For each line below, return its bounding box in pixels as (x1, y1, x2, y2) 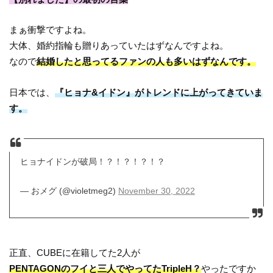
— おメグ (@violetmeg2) (19, 186, 118, 196)
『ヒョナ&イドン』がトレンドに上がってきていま (55, 87, 263, 97)
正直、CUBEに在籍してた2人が (9, 247, 141, 258)
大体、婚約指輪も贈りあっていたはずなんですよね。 (9, 40, 229, 51)
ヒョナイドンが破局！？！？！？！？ (19, 156, 165, 166)
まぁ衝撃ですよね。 (9, 24, 92, 35)
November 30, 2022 (118, 186, 195, 196)
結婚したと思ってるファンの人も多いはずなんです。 (37, 56, 257, 67)
